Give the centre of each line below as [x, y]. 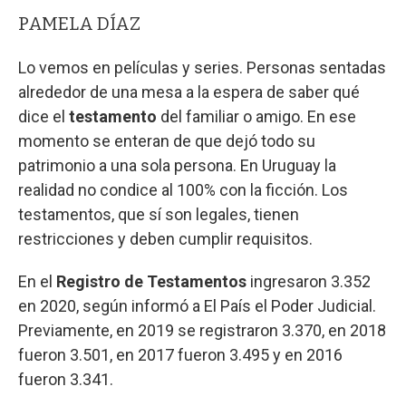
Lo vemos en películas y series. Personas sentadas [202, 67]
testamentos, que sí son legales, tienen [159, 214]
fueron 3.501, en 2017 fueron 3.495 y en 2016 [180, 354]
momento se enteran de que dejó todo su [167, 140]
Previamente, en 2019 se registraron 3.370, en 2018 [202, 330]
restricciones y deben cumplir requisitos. [165, 238]
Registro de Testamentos [151, 281]
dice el [43, 116]
